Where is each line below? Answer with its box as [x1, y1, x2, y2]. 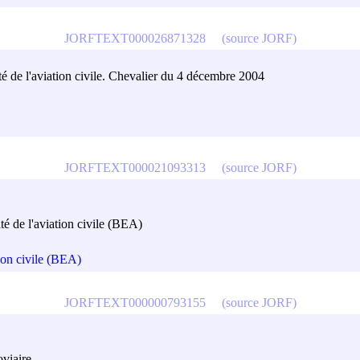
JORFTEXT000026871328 [63, 31, 206, 45]
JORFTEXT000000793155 [63, 295, 206, 309]
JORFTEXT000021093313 [63, 160, 206, 174]
